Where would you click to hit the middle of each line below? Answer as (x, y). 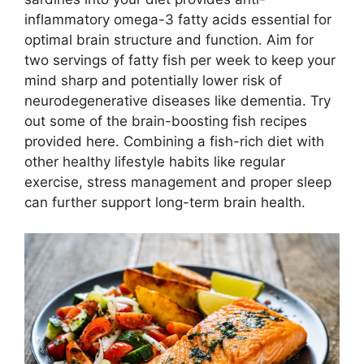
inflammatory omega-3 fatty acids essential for (178, 19)
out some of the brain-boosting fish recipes (166, 121)
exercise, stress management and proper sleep (178, 182)
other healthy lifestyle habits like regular (155, 161)
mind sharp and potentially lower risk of (153, 80)
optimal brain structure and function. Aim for (169, 39)
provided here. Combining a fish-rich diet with (174, 141)
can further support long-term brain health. (165, 202)
